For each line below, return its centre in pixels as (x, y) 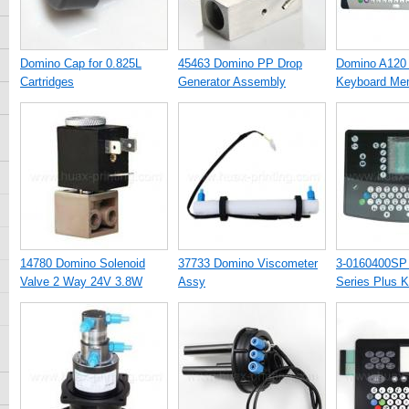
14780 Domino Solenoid (83, 263)
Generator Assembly (232, 82)
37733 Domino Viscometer (248, 263)
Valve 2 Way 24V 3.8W (81, 282)
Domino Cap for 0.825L (81, 63)
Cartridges (47, 82)
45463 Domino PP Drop (240, 63)
